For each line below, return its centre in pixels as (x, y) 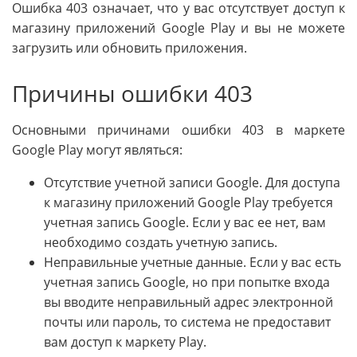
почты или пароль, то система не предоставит (187, 322)
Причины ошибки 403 (132, 94)
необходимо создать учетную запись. (161, 243)
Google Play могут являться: (97, 150)
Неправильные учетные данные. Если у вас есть (192, 263)
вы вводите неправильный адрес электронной (188, 302)
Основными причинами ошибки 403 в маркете (178, 130)
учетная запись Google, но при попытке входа (187, 282)
